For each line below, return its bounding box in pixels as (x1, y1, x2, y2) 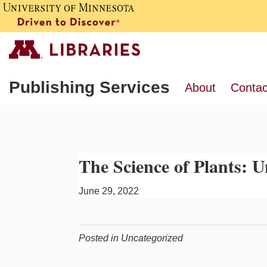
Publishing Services (9, 78, 170, 97)
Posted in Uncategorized (79, 233, 183, 243)
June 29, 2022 (79, 186, 139, 196)
